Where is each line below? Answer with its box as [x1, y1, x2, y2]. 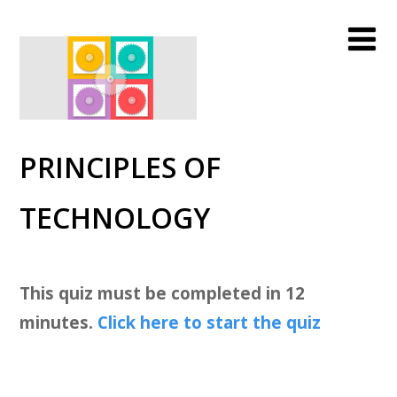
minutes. [19, 310, 93, 333]
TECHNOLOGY [19, 198, 210, 237]
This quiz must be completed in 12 [19, 281, 305, 304]
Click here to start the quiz [97, 310, 321, 333]
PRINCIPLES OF [19, 147, 221, 186]
